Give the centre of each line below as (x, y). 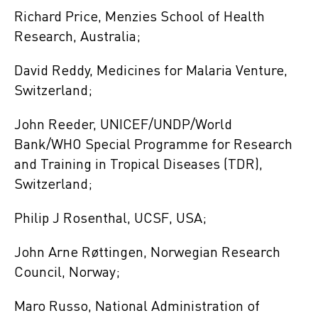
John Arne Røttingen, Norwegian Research (147, 253)
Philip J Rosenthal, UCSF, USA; (110, 219)
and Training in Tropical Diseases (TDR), (138, 165)
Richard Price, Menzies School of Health (139, 17)
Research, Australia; (77, 37)
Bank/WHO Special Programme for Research (153, 145)
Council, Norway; (67, 273)
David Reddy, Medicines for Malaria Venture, (151, 71)
